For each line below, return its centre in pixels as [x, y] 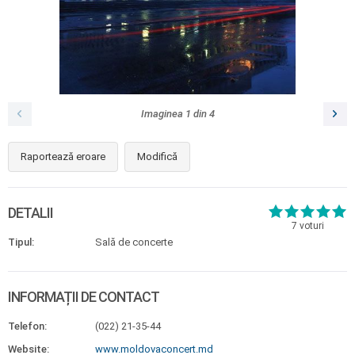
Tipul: [21, 242]
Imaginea [163, 114]
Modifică [157, 157]
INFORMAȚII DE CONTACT [84, 297]
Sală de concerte [134, 242]
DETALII [31, 213]
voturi [310, 225]
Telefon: [27, 326]
